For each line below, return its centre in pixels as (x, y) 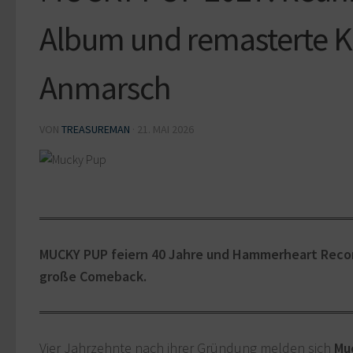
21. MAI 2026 (165, 130)
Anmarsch (105, 88)
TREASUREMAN (96, 130)
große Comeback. (93, 277)
